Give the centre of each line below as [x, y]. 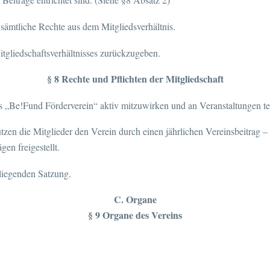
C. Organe [135, 199]
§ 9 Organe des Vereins [135, 215]
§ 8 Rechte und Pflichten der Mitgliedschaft [135, 79]
